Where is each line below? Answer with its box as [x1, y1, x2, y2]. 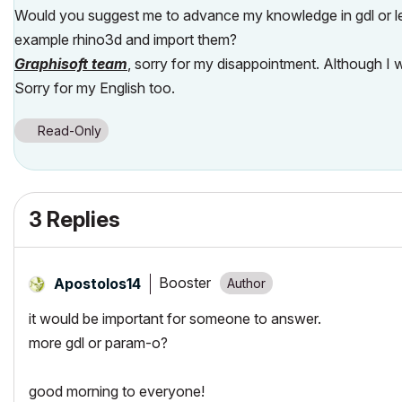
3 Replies [29, 205, 120, 232]
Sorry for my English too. [14, 78, 175, 97]
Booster [159, 274, 211, 293]
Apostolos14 [54, 274, 141, 293]
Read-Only [38, 122, 101, 138]
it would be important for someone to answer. [29, 309, 321, 328]
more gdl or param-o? [29, 333, 168, 352]
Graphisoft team [14, 54, 127, 73]
